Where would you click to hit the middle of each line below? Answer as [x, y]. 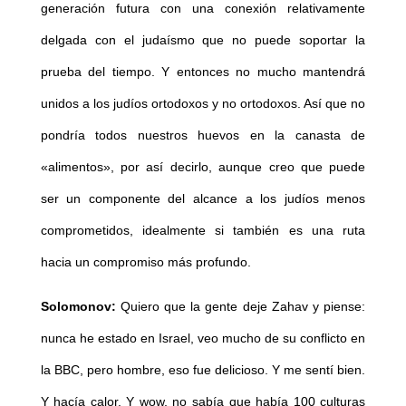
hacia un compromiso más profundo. [145, 262]
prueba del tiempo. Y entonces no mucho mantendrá [203, 72]
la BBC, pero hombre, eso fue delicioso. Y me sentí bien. [203, 370]
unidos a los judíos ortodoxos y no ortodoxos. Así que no [203, 104]
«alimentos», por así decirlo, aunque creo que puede [203, 167]
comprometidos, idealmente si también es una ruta [203, 231]
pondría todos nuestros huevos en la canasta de [203, 135]
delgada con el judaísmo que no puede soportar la [203, 40]
